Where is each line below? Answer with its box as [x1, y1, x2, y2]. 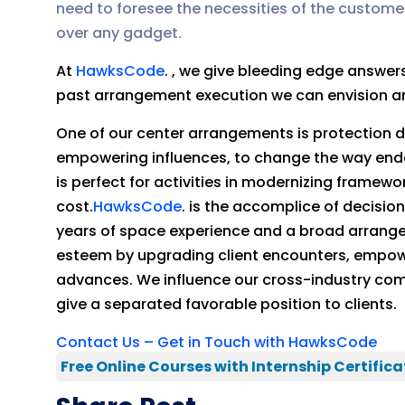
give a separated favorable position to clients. [56, 294, 397, 315]
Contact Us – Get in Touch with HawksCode [56, 332, 377, 353]
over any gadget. [56, 23, 182, 43]
